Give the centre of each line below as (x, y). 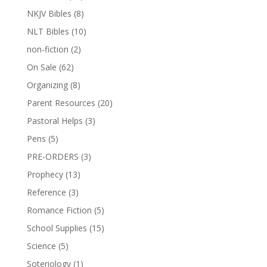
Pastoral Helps (55, 120)
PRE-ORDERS (52, 156)
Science (41, 246)
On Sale (41, 67)
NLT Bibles (48, 31)
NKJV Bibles (49, 13)
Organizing (47, 85)
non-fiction (47, 49)
